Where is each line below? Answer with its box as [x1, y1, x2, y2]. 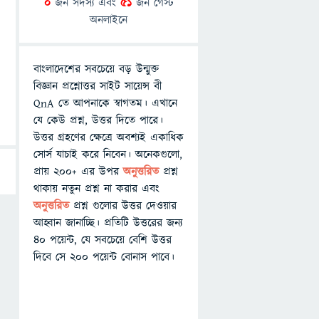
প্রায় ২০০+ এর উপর [33, 164, 123, 179]
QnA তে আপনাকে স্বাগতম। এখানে [33, 95, 177, 111]
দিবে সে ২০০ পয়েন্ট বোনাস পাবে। [33, 249, 174, 265]
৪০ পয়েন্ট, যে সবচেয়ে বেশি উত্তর [33, 232, 172, 248]
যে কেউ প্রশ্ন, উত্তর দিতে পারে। [33, 113, 163, 128]
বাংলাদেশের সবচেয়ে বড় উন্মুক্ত [33, 61, 159, 77]
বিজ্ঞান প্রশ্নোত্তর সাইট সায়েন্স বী [33, 78, 162, 94]
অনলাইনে [90, 12, 127, 28]
